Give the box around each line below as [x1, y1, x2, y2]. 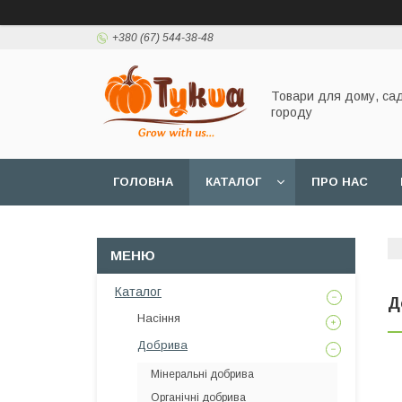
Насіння [137, 311, 180, 325]
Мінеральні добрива [151, 368, 254, 380]
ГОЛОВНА [113, 175, 173, 188]
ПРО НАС [311, 175, 368, 188]
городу [271, 105, 312, 119]
